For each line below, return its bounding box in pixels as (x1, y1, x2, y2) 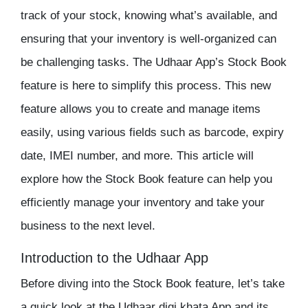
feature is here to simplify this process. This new (21, 79, 271, 93)
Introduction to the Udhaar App (21, 250, 208, 266)
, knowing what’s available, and (118, 9, 277, 23)
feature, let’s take (192, 277, 285, 291)
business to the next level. (21, 219, 155, 233)
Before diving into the (21, 277, 133, 291)
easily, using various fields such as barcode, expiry (21, 126, 284, 140)
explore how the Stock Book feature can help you (21, 173, 272, 186)
